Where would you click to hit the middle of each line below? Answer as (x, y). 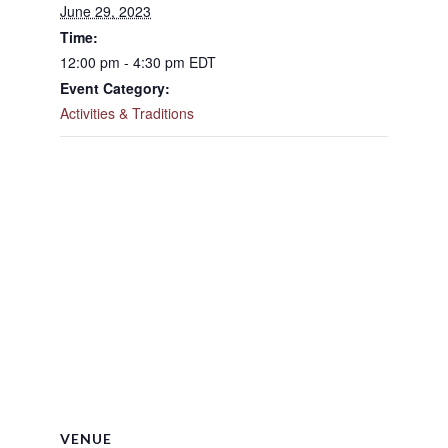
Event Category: (115, 88)
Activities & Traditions (127, 113)
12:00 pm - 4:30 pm (124, 62)
